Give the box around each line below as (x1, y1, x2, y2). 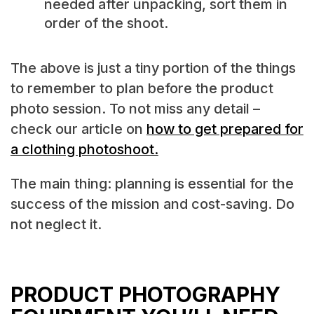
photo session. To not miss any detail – (10, 100, 260, 117)
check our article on (10, 120, 146, 137)
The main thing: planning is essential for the (10, 175, 294, 192)
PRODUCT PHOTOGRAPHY (10, 282, 280, 308)
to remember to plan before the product (10, 79, 273, 97)
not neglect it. (10, 215, 102, 233)
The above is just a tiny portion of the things (10, 59, 296, 76)
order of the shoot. (43, 15, 168, 32)
